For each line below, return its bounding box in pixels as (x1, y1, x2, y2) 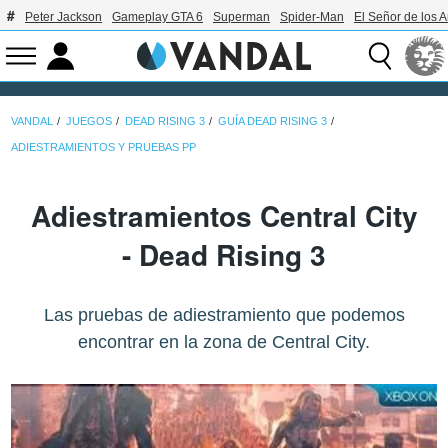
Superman (213, 10, 270, 24)
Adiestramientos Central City (30, 195, 418, 237)
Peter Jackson (25, 10, 102, 24)
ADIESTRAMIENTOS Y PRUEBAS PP (11, 140, 197, 153)
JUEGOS (66, 114, 113, 127)
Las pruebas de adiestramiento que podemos (43, 305, 405, 326)
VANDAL (11, 114, 54, 127)
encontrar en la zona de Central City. (78, 332, 370, 353)
